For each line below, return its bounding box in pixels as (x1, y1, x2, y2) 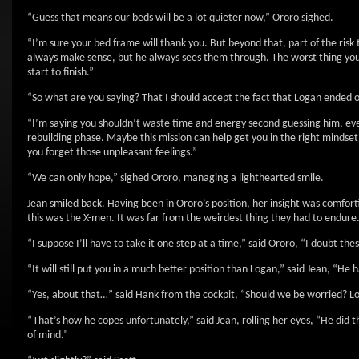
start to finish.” (27, 67, 94, 79)
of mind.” (27, 329, 68, 341)
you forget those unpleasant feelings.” (27, 147, 197, 159)
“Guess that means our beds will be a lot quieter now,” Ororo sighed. (27, 12, 333, 24)
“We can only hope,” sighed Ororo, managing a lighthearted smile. (27, 172, 324, 184)
